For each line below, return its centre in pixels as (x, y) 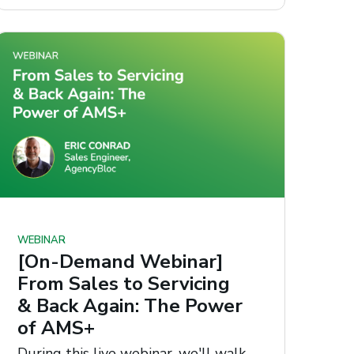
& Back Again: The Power (130, 306)
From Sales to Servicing (124, 284)
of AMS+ (56, 328)
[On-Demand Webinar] (121, 262)
